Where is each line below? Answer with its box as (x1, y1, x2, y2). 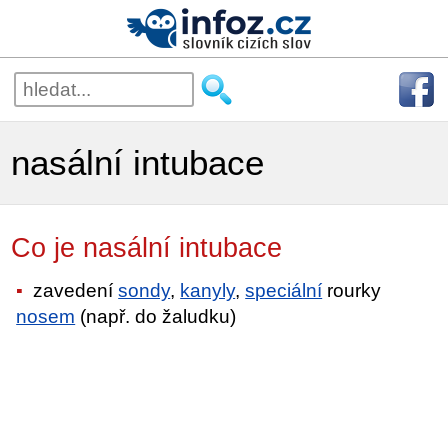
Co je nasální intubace (11, 233, 323, 263)
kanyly (180, 279, 236, 301)
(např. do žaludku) (75, 305, 237, 327)
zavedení (28, 279, 119, 301)
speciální (245, 279, 323, 301)
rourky (322, 279, 382, 301)
